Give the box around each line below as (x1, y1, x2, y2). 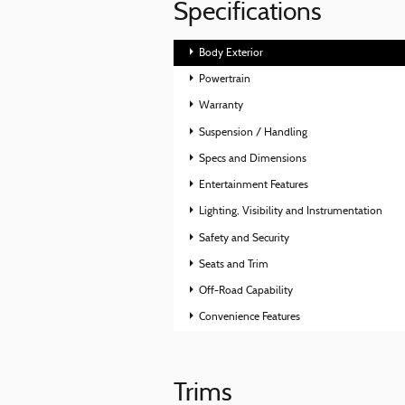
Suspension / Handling (199, 127, 308, 138)
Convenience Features (199, 312, 301, 324)
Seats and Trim (199, 259, 269, 270)
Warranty (199, 100, 244, 112)
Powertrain (199, 74, 251, 86)
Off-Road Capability (199, 286, 294, 297)
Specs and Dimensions (199, 153, 307, 165)
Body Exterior (199, 47, 264, 59)
